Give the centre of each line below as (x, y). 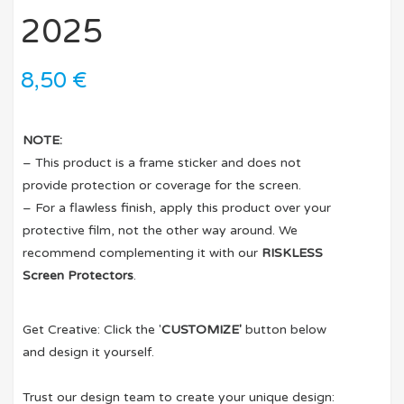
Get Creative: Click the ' (92, 330)
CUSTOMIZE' (202, 330)
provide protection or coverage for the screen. (162, 186)
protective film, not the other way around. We (161, 231)
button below (285, 330)
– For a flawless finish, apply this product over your (177, 208)
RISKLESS (293, 253)
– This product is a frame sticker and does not (162, 163)
